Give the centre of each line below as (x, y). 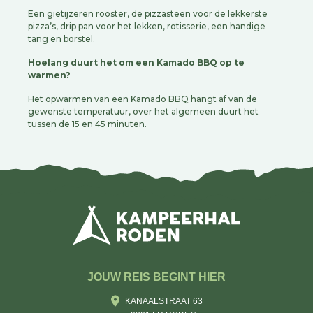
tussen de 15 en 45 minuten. (93, 124)
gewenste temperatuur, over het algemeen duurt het (143, 111)
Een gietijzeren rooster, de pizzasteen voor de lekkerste (148, 14)
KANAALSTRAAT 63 (163, 301)
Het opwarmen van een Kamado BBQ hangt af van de (143, 99)
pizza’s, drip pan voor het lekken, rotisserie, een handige (147, 26)
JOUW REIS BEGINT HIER (156, 277)
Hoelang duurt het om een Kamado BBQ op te (136, 63)
